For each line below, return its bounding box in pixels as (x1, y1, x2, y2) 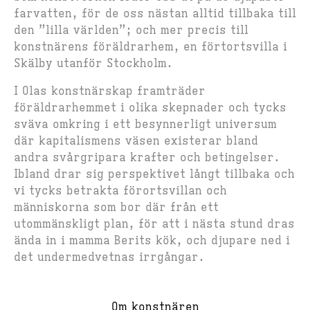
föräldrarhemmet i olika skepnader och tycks (14, 100, 286, 115)
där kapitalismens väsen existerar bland (14, 134, 258, 148)
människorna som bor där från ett (14, 200, 219, 215)
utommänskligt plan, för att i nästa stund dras (14, 217, 295, 231)
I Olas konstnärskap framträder (14, 84, 206, 98)
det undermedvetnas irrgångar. (14, 250, 204, 264)
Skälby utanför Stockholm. (14, 56, 172, 71)
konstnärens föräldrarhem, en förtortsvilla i (14, 39, 287, 54)
